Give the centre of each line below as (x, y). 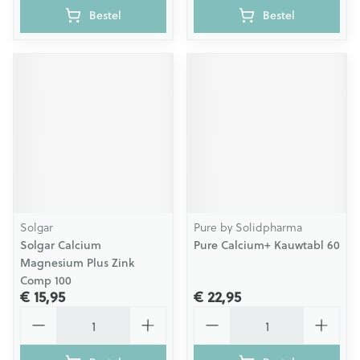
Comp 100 (46, 280)
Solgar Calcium (61, 245)
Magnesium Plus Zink (77, 263)
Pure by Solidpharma (248, 227)
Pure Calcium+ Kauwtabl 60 (267, 245)
